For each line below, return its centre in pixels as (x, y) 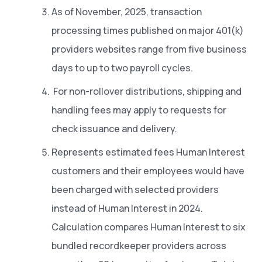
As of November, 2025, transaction (127, 11)
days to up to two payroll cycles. (122, 68)
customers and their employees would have (148, 170)
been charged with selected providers (135, 189)
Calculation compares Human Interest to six (149, 227)
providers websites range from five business (149, 49)
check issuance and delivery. (114, 128)
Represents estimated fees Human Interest (148, 152)
